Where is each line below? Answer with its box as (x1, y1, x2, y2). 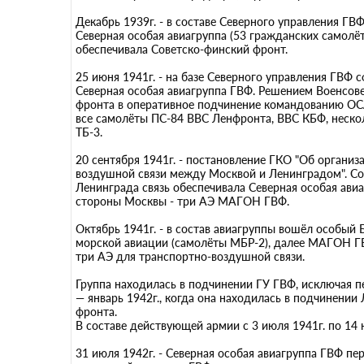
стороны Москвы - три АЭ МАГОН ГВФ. (76, 194, 289, 208)
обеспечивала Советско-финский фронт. (76, 42, 288, 56)
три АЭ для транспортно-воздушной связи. (76, 249, 305, 263)
